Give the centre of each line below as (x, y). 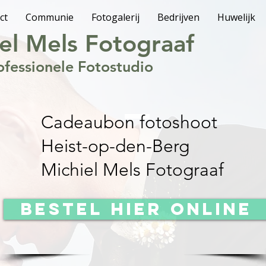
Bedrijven (178, 17)
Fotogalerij (115, 17)
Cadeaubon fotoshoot (129, 122)
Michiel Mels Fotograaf (132, 170)
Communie (50, 17)
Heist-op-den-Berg (115, 146)
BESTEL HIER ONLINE (137, 209)
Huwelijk (236, 17)
